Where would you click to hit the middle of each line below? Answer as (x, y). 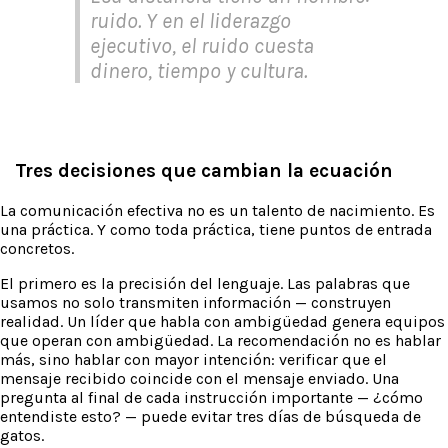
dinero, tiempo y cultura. (198, 71)
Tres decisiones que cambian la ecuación (204, 170)
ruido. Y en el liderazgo (190, 21)
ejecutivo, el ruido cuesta (202, 46)
